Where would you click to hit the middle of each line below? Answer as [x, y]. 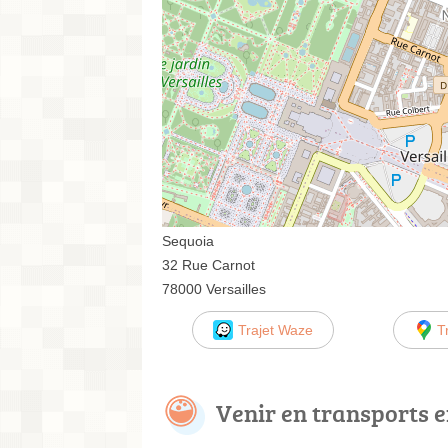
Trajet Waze [275, 329]
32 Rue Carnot [208, 264]
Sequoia [188, 240]
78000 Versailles [214, 288]
